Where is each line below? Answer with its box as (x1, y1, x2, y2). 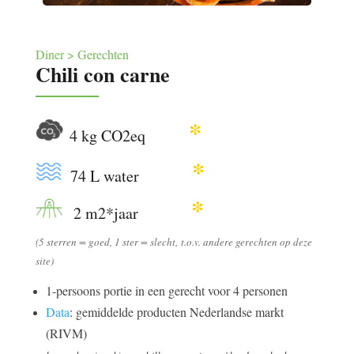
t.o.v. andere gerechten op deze (177, 234, 312, 249)
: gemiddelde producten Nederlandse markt (69, 303, 284, 320)
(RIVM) (45, 324, 87, 341)
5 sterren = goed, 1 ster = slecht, (38, 234, 178, 249)
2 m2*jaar (67, 201, 191, 224)
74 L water (70, 164, 192, 186)
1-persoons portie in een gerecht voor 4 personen (45, 281, 288, 299)
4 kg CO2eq (69, 124, 189, 146)
